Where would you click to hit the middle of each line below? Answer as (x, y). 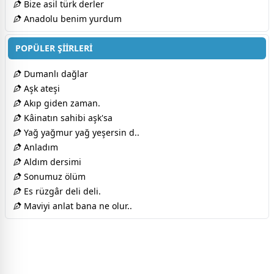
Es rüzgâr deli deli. (61, 191)
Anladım (40, 147)
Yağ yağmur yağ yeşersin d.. (80, 132)
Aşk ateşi (41, 88)
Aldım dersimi (51, 162)
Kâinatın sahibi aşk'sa (67, 118)
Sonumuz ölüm (54, 176)
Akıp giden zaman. (61, 103)
